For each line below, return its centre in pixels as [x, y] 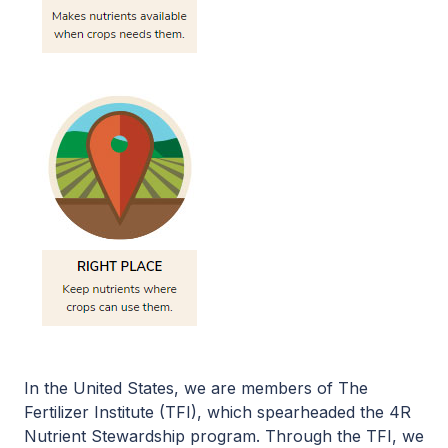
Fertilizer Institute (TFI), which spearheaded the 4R [217, 411]
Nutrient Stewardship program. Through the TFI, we [224, 435]
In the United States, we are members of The [196, 387]
